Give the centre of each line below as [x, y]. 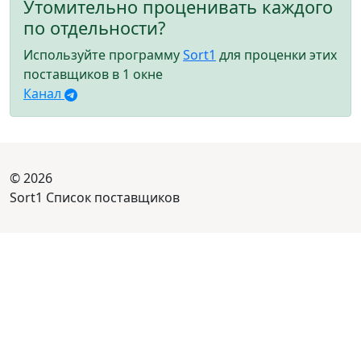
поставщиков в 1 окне [93, 75]
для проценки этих [276, 55]
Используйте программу [103, 55]
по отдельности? [94, 28]
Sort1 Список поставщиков [95, 198]
